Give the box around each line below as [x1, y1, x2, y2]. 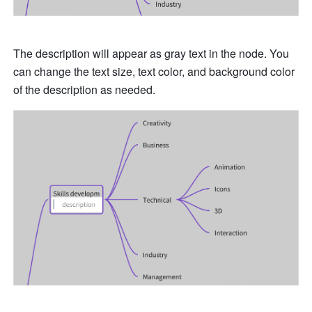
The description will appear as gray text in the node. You [13, 45, 290, 61]
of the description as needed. [13, 81, 159, 97]
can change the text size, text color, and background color [13, 63, 295, 79]
